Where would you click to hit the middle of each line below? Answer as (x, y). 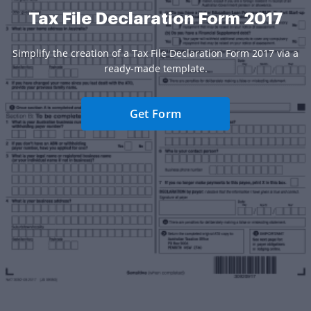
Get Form (155, 114)
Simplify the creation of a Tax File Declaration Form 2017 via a (155, 53)
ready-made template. (155, 68)
